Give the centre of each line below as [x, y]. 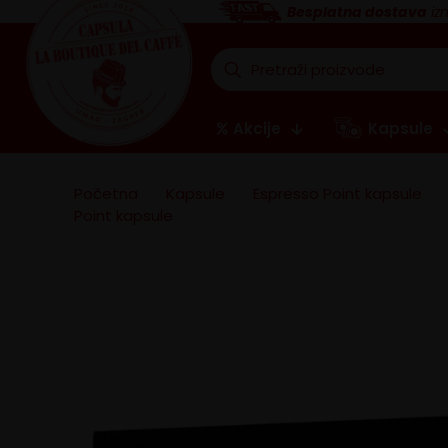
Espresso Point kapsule [337, 194]
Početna [106, 194]
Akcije [256, 129]
